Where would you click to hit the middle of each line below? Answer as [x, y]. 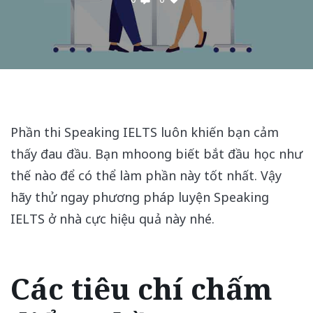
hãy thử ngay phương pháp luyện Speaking [140, 197]
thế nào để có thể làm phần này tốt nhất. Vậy [146, 175]
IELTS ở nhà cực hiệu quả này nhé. [112, 219]
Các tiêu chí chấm [141, 289]
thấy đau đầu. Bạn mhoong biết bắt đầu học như [156, 154]
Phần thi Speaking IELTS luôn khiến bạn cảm [145, 132]
